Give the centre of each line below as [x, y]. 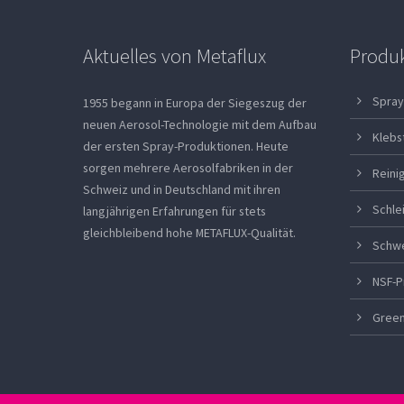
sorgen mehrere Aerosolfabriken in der [188, 168]
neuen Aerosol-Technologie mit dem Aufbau [200, 124]
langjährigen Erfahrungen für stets [175, 211]
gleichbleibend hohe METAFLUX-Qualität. [190, 233]
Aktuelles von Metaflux [175, 56]
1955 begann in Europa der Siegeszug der [195, 103]
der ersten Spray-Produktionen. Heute [186, 146]
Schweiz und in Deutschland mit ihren [182, 189]
